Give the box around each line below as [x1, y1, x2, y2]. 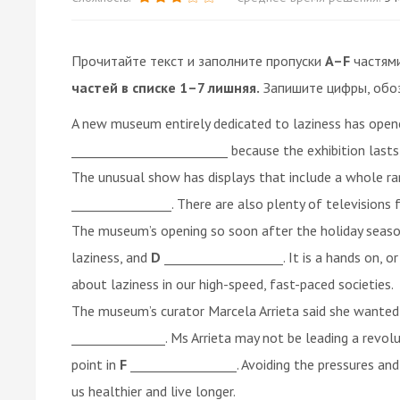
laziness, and [71, 247, 151, 266]
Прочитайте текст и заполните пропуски [71, 51, 325, 70]
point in [71, 354, 120, 373]
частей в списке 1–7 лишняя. [71, 78, 260, 96]
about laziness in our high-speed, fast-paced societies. [71, 274, 394, 293]
